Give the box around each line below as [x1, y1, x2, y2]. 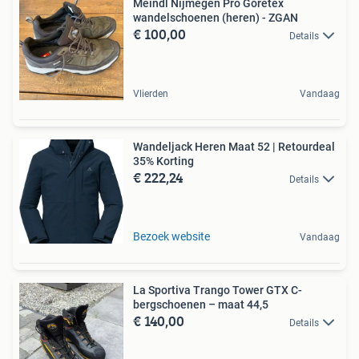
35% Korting [133, 155, 194, 168]
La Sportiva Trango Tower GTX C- [133, 284, 302, 297]
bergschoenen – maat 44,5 [133, 298, 268, 312]
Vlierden [133, 88, 168, 100]
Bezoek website [133, 230, 210, 244]
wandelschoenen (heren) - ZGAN [133, 11, 298, 25]
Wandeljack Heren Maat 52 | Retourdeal [133, 140, 335, 154]
